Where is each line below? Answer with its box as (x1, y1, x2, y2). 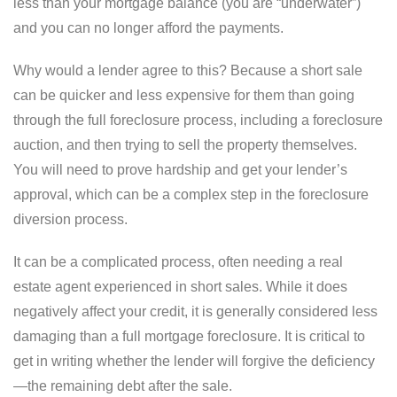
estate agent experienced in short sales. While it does (13, 279, 347, 295)
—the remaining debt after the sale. (13, 378, 232, 394)
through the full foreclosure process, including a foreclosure (13, 113, 383, 128)
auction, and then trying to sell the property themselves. (13, 137, 357, 153)
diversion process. (13, 212, 128, 228)
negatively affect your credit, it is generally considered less (13, 304, 378, 320)
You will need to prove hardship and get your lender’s (13, 162, 347, 178)
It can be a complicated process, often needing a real (13, 254, 343, 270)
